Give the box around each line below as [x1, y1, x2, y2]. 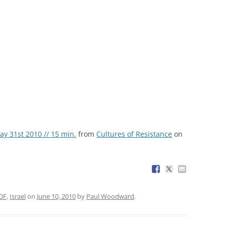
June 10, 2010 [37, 191, 76, 201]
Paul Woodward [86, 191, 134, 201]
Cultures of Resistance [96, 129, 172, 139]
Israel [10, 191, 26, 201]
